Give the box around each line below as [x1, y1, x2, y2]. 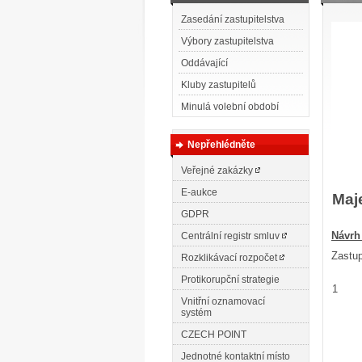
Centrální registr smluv [181, 230, 282, 242]
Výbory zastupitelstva [181, 36, 274, 47]
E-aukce [181, 187, 217, 198]
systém [181, 307, 212, 318]
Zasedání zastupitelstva [181, 14, 284, 25]
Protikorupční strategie [181, 274, 280, 285]
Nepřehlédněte [187, 139, 255, 150]
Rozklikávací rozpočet [181, 252, 280, 263]
